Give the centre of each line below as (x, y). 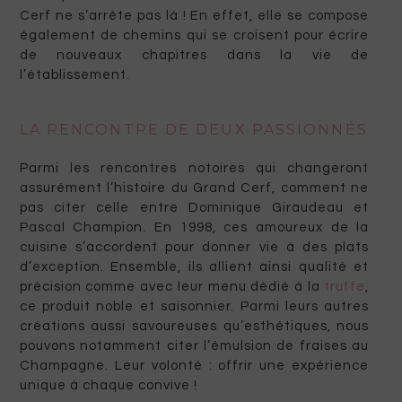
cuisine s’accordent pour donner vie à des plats (194, 248)
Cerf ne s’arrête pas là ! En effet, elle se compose (194, 16)
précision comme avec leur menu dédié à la (172, 287)
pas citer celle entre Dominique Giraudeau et (194, 208)
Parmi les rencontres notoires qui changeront (194, 169)
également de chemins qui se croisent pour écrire (194, 36)
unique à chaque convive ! (108, 386)
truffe (345, 287)
